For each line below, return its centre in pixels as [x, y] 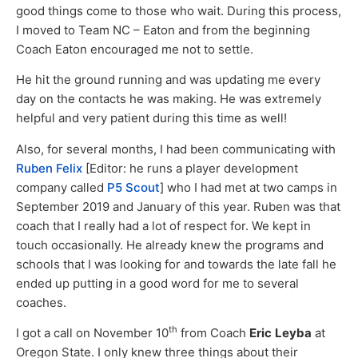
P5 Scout [133, 187]
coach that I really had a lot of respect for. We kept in [163, 225]
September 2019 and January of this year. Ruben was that [178, 206]
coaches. [41, 302]
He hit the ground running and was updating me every [168, 80]
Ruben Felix [49, 168]
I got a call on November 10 [92, 333]
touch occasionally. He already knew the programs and [170, 245]
